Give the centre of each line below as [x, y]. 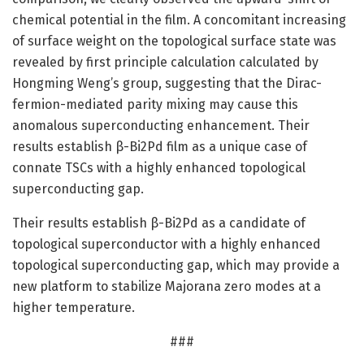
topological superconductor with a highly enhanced [167, 245]
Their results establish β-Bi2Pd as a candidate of [159, 223]
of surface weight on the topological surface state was [174, 41]
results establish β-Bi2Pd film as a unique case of [160, 147]
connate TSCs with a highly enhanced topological [159, 168]
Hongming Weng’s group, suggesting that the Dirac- [167, 84]
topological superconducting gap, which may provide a [176, 266]
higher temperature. [74, 308]
